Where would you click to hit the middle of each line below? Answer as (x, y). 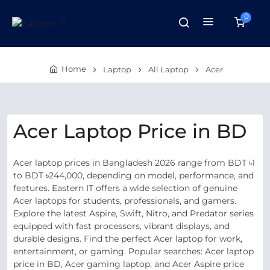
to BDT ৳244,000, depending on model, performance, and (133, 175)
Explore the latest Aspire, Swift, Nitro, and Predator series (133, 213)
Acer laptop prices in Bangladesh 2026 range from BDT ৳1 (134, 163)
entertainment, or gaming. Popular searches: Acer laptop (133, 251)
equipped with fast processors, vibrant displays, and (121, 226)
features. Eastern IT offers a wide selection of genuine (125, 188)
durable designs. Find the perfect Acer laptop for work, (128, 239)
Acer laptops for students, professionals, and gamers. (125, 201)
